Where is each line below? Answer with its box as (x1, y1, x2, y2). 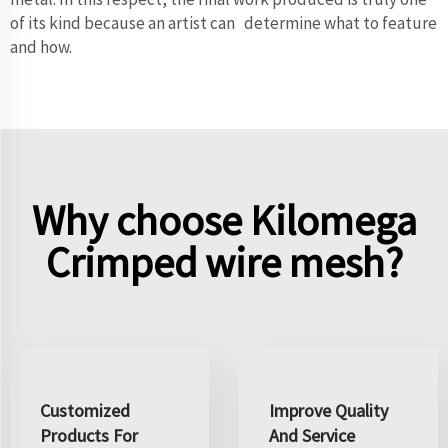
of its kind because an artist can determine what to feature (10, 11, 437, 34)
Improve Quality (269, 398, 388, 422)
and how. (10, 35, 75, 58)
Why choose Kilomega (31, 193, 417, 246)
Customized (40, 398, 130, 422)
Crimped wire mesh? (45, 235, 403, 288)
